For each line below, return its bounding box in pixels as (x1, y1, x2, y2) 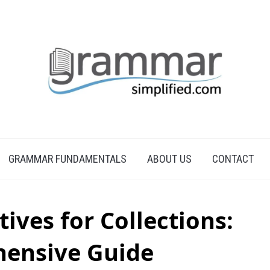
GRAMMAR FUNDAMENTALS (8, 152, 127, 166)
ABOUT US (147, 152, 192, 166)
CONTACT (212, 152, 254, 166)
